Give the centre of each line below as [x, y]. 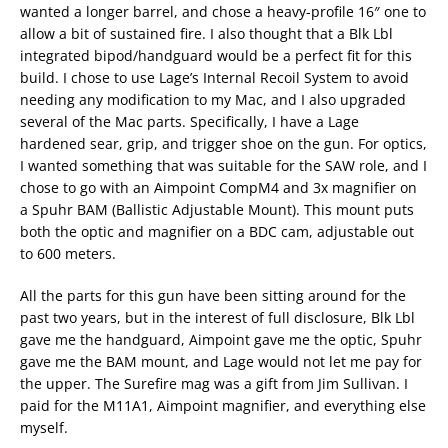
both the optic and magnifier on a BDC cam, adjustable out [217, 231]
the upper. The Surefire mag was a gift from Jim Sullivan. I [214, 383]
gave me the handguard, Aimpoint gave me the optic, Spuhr [221, 339]
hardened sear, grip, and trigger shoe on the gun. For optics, [223, 143]
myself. [44, 427]
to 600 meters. [68, 253]
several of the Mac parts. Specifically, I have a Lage [189, 121]
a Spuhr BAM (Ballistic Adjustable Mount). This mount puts [217, 209]
